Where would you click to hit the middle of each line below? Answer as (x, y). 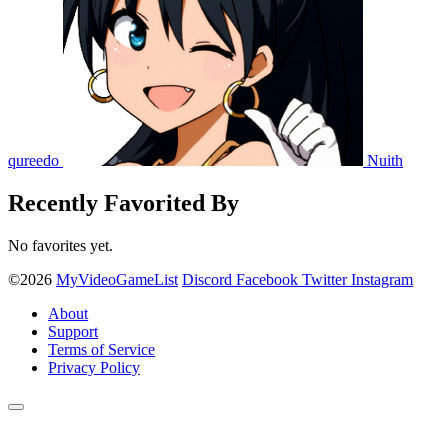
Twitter (324, 280)
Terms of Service (101, 350)
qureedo (35, 161)
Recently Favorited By (123, 203)
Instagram (382, 280)
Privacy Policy (94, 368)
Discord (207, 280)
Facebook (267, 280)
